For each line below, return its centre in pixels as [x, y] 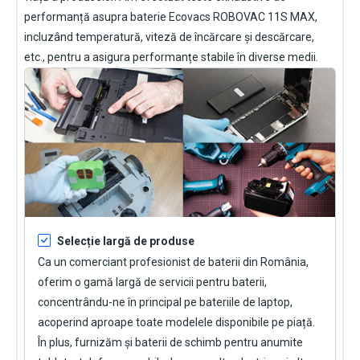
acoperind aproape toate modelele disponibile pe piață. [176, 323]
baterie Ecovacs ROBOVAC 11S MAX [223, 16]
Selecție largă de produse [126, 241]
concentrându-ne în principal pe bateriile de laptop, [165, 303]
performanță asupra [77, 16]
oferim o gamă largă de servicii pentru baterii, [152, 282]
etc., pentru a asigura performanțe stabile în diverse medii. [171, 57]
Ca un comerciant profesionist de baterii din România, [173, 262]
